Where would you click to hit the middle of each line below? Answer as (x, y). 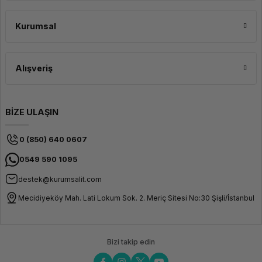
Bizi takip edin (131, 242)
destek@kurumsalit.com (60, 179)
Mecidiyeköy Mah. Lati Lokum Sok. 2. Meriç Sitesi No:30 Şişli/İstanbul (136, 198)
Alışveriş (34, 68)
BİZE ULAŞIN (32, 112)
